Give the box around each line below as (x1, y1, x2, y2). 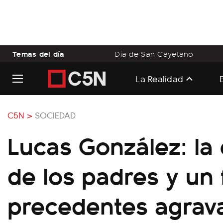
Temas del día (12, 48, 65, 59)
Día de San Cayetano (115, 48, 194, 59)
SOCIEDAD (35, 109, 76, 121)
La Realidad (135, 72, 184, 85)
